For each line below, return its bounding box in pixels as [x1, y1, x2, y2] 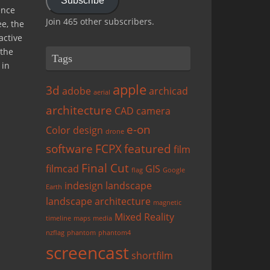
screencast [46, 241, 129, 265]
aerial [93, 88, 110, 97]
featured [124, 140, 171, 157]
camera [136, 104, 171, 118]
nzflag [46, 228, 64, 237]
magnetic [153, 198, 181, 207]
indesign [64, 179, 103, 193]
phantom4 [98, 228, 131, 237]
